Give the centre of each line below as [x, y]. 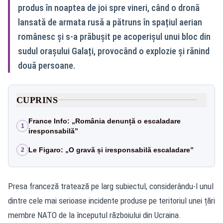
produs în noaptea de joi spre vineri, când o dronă [109, 7]
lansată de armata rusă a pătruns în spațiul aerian [110, 22]
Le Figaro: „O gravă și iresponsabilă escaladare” [111, 150]
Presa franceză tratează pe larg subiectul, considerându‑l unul [111, 186]
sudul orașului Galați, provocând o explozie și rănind [114, 51]
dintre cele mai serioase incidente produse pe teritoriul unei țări [111, 200]
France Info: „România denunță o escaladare [105, 121]
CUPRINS [37, 100]
